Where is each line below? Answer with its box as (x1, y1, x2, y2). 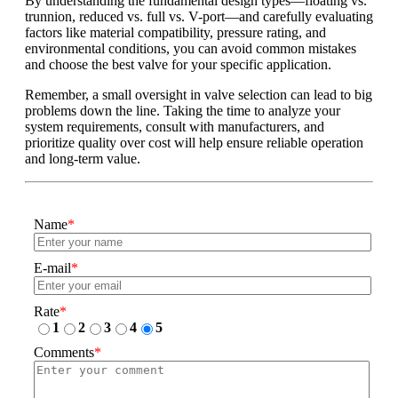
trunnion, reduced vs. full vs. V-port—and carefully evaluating (25, 9, 373, 25)
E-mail (34, 260, 71, 276)
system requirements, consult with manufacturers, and (25, 119, 324, 135)
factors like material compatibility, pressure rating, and (25, 25, 326, 41)
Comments (34, 345, 94, 361)
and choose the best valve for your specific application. (25, 57, 331, 73)
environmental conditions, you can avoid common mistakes (25, 41, 356, 57)
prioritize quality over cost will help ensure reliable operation (25, 135, 363, 151)
